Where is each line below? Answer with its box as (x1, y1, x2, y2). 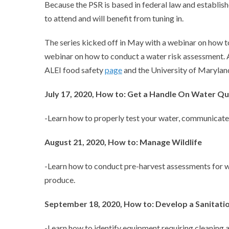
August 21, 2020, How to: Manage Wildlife (44, 137, 202, 147)
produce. (44, 175, 75, 185)
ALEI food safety (44, 65, 105, 75)
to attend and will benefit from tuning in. (44, 13, 184, 23)
